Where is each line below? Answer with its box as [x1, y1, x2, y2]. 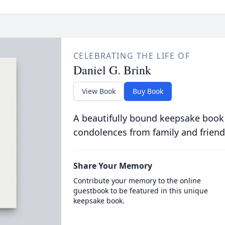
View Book [81, 86, 116, 96]
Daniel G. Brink [73, 62, 151, 78]
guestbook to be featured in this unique [73, 186, 208, 195]
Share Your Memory [73, 160, 152, 171]
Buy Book [132, 86, 163, 96]
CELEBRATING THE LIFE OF [73, 50, 190, 61]
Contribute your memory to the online [73, 176, 201, 185]
